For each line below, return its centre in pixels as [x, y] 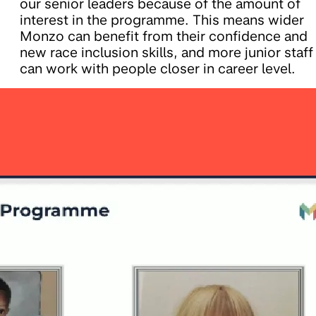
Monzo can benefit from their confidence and [164, 37]
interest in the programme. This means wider [162, 20]
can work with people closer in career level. [158, 69]
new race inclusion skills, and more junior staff [166, 53]
